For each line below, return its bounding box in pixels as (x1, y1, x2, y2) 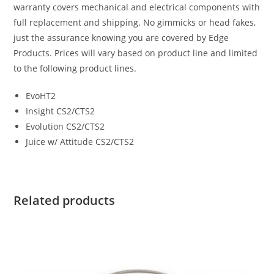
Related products (13, 191, 116, 209)
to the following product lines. (13, 62, 137, 74)
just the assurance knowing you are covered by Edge (13, 31, 229, 43)
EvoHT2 (26, 89, 56, 102)
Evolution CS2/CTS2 (26, 120, 105, 132)
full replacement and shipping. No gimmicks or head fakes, (13, 16, 256, 28)
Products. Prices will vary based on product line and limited (13, 46, 258, 59)
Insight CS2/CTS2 (26, 105, 95, 117)
